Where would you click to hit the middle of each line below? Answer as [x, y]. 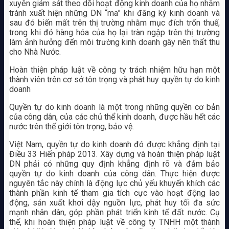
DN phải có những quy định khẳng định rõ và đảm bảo [114, 164]
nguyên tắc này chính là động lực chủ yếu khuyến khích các [114, 183]
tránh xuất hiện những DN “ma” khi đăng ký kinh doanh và [114, 13]
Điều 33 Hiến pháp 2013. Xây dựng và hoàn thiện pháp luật [114, 154]
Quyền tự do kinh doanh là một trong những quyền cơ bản [114, 107]
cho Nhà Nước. [35, 52]
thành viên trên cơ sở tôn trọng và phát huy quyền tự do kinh [114, 79]
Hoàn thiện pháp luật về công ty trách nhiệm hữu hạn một [114, 70]
